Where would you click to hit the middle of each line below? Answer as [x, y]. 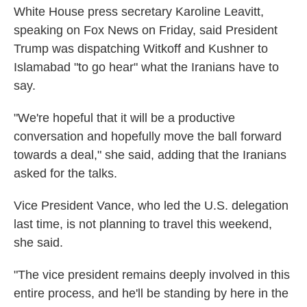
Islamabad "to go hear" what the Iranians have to [146, 67]
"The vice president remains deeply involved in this [152, 275]
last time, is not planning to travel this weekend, [143, 224]
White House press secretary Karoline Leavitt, [139, 12]
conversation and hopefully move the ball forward [148, 136]
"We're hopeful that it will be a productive [124, 118]
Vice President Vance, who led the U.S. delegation [151, 206]
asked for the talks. [65, 173]
